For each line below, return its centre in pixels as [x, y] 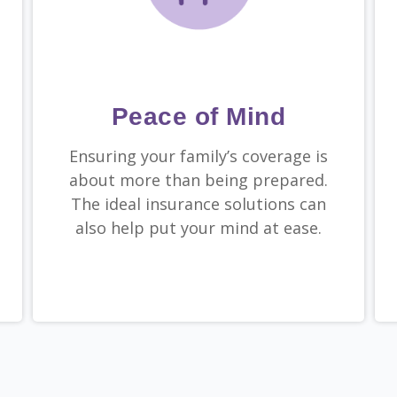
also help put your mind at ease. [198, 228]
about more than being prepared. [198, 180]
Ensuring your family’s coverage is [198, 156]
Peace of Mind [198, 117]
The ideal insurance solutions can [198, 204]
